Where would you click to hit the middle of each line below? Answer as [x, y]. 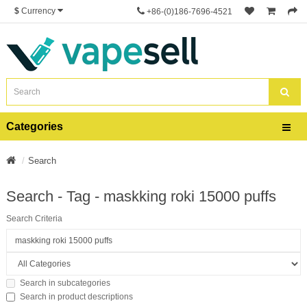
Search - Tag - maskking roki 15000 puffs [141, 196]
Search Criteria [34, 219]
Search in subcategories [65, 283]
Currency [38, 11]
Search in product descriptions [76, 297]
